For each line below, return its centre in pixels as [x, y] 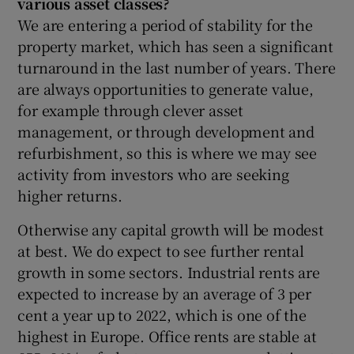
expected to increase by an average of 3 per [164, 293]
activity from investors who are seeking [153, 173]
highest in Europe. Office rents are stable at [167, 335]
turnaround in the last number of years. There [177, 67]
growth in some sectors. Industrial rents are [169, 271]
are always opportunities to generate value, [166, 88]
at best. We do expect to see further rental [161, 250]
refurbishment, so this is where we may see [168, 152]
